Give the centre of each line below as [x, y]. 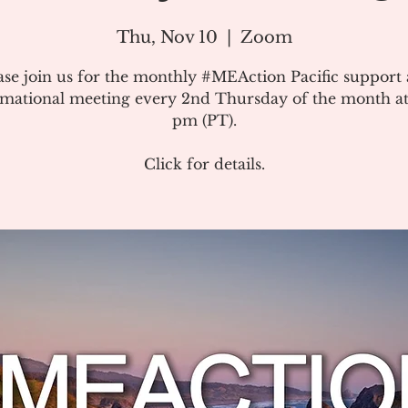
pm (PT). [204, 120]
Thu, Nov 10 [167, 37]
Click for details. [204, 164]
